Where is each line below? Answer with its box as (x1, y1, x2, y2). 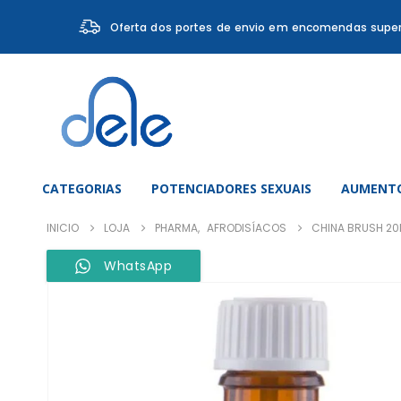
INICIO (47, 220, 79, 235)
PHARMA (155, 220, 198, 235)
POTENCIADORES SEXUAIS (151, 180, 311, 197)
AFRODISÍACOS (207, 220, 286, 235)
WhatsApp (104, 257, 172, 275)
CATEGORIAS (42, 180, 122, 197)
